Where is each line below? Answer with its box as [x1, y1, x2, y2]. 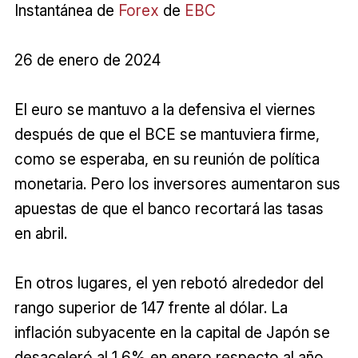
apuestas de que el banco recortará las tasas [14, 198, 324, 218]
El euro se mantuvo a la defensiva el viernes [14, 99, 316, 119]
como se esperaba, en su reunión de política [14, 149, 320, 169]
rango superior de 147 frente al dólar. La [14, 297, 288, 317]
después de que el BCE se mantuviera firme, [14, 124, 320, 144]
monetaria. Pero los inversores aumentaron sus [14, 173, 340, 193]
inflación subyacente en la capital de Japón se [14, 322, 330, 342]
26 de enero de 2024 [14, 50, 161, 70]
